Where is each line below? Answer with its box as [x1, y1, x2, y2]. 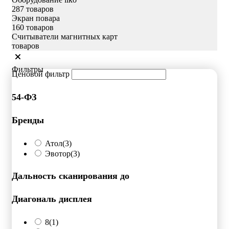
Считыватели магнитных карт [12, 32, 118, 41]
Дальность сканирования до [12, 171, 129, 181]
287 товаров [12, 5, 54, 14]
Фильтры [12, 65, 43, 74]
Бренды [12, 115, 44, 126]
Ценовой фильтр [12, 70, 70, 79]
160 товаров [12, 23, 54, 32]
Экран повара [12, 14, 60, 23]
